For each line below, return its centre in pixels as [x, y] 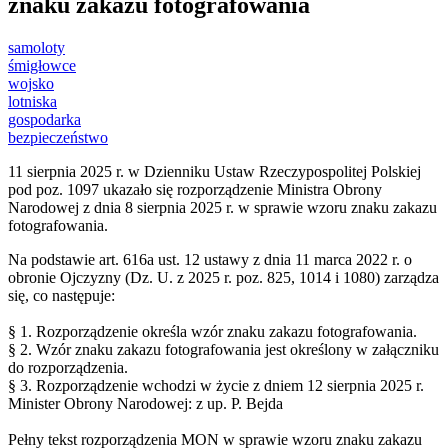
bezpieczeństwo [58, 138]
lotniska [32, 102]
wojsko [31, 84]
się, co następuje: [61, 296]
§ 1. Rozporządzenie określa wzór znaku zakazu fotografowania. [212, 332]
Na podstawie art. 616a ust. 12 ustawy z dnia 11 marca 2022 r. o [210, 260]
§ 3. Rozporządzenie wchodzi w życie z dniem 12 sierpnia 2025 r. [216, 386]
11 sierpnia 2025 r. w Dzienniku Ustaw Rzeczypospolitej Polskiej [214, 172]
